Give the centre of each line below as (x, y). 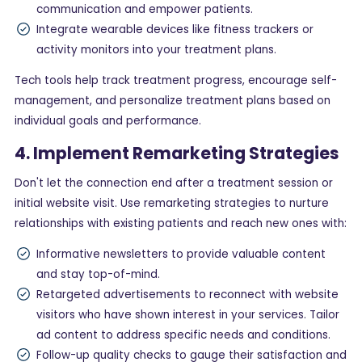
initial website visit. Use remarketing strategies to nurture (172, 203)
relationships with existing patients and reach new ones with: (181, 223)
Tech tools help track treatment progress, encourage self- (176, 81)
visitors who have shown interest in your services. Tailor (188, 315)
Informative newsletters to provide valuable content (181, 255)
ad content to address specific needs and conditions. (183, 335)
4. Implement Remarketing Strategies (177, 153)
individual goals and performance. (108, 121)
